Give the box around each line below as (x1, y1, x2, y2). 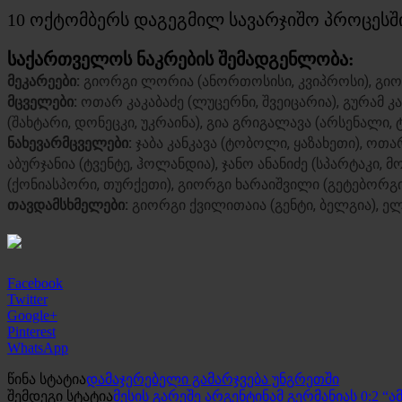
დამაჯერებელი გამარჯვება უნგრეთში (86, 371, 339, 387)
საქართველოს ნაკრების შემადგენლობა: (7, 48, 354, 69)
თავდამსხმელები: (7, 196, 132, 214)
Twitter (7, 291, 48, 307)
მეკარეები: (7, 72, 83, 90)
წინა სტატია (7, 371, 86, 387)
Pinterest (7, 323, 56, 339)
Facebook (7, 275, 63, 291)
